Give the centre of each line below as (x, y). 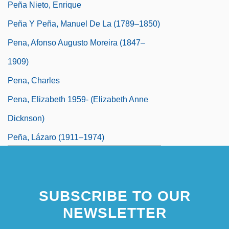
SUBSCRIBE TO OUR (114, 196)
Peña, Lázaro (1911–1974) (56, 137)
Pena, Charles (34, 80)
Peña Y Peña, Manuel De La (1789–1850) (84, 24)
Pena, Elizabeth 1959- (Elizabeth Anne (78, 99)
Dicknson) (26, 118)
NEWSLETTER (114, 213)
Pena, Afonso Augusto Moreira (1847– (76, 42)
